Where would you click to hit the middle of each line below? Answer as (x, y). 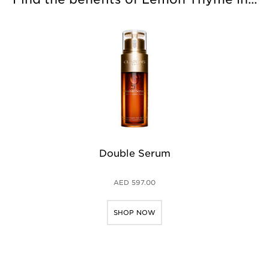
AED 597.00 (134, 182)
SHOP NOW (134, 212)
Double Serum (134, 153)
